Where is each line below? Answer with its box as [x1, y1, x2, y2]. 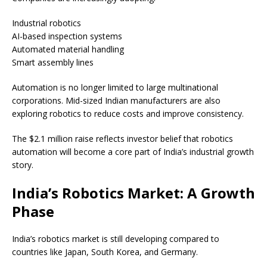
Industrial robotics [12, 17, 81, 29]
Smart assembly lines [12, 57, 94, 69]
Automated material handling [12, 44, 124, 55]
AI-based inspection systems [12, 30, 122, 42]
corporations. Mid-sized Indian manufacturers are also [12, 95, 221, 107]
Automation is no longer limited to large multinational [12, 82, 218, 94]
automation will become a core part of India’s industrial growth [12, 146, 254, 158]
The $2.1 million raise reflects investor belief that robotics [12, 133, 233, 145]
